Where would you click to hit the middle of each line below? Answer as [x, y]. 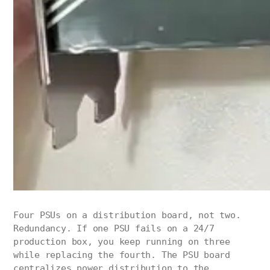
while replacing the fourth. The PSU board [122, 255]
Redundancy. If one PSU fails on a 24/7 [114, 229]
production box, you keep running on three [122, 242]
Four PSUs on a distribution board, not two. [127, 215]
